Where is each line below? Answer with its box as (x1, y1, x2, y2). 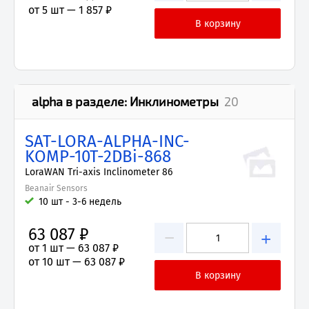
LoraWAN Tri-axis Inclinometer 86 (25, 166, 172, 178)
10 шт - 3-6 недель (39, 196, 121, 208)
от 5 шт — (28, 3, 79, 17)
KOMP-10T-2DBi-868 (25, 147, 171, 166)
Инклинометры (130, 94, 219, 109)
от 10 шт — (28, 255, 84, 268)
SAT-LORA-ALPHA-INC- (25, 132, 190, 151)
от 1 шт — (28, 241, 78, 255)
